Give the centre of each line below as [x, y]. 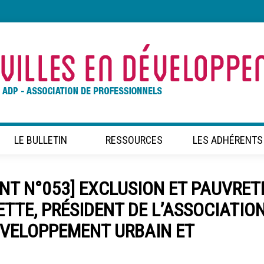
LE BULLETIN [41, 140]
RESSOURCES [134, 140]
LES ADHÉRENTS [227, 140]
